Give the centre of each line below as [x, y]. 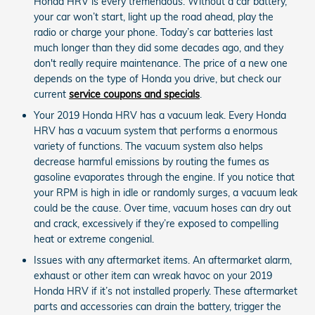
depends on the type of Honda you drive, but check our [157, 78]
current [51, 94]
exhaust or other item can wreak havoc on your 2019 [153, 275]
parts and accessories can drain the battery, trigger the [157, 306]
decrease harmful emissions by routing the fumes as [152, 161]
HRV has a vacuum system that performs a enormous [156, 130]
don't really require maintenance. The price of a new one [161, 63]
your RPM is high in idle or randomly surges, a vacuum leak [166, 192]
